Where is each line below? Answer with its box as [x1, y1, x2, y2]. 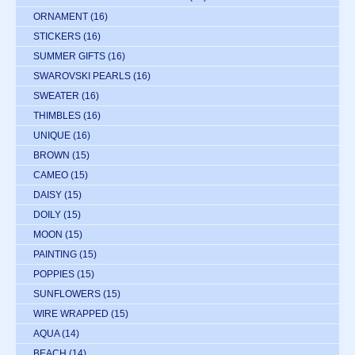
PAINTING [33, 248, 77, 260]
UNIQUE [33, 129, 71, 141]
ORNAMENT [33, 10, 88, 22]
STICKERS [33, 30, 81, 42]
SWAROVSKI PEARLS [33, 70, 131, 82]
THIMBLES [33, 109, 81, 121]
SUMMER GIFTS [33, 50, 105, 62]
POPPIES [33, 268, 74, 280]
